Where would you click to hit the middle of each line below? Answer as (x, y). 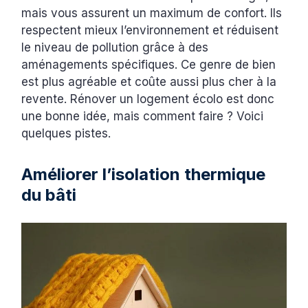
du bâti (49, 195)
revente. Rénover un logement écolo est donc (148, 99)
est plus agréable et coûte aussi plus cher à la (149, 81)
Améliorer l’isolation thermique (144, 174)
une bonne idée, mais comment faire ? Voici (143, 116)
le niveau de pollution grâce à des (115, 47)
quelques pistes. (68, 133)
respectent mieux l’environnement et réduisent (150, 30)
